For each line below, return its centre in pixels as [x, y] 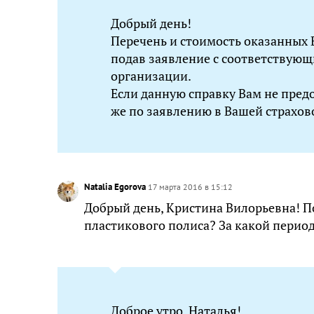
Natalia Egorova [116, 187]
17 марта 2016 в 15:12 [190, 187]
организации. [151, 76]
